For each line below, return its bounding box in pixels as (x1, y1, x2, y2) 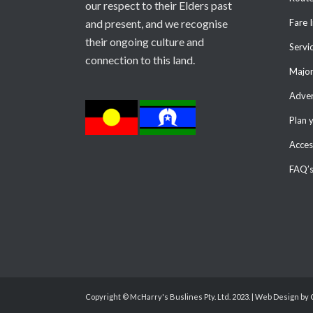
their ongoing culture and (85, 34, 204, 48)
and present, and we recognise (85, 16, 228, 30)
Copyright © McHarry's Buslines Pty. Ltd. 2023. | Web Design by (85, 292, 310, 302)
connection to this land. (85, 52, 195, 66)
